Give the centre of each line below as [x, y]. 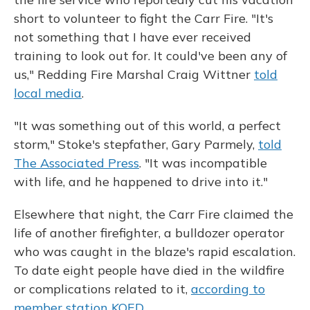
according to [228, 289]
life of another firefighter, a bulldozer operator [149, 233]
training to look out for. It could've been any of [151, 56]
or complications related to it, [102, 289]
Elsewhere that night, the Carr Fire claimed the [154, 214]
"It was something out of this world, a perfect [147, 126]
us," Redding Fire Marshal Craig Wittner [134, 74]
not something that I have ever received [133, 37]
